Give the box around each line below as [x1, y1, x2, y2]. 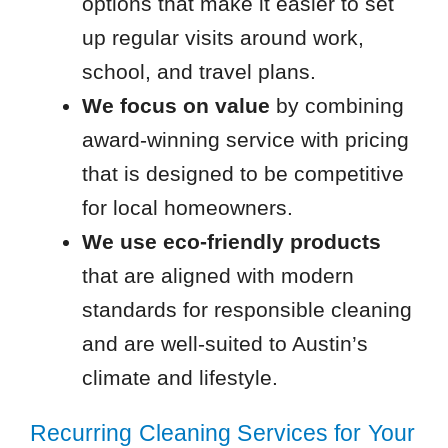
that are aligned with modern [81, 263, 354, 287]
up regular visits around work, [81, 25, 364, 49]
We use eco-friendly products [81, 229, 381, 253]
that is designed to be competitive [81, 161, 404, 185]
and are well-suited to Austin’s [81, 331, 368, 355]
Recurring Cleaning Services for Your [29, 419, 415, 446]
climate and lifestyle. [81, 365, 278, 389]
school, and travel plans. [81, 59, 316, 83]
